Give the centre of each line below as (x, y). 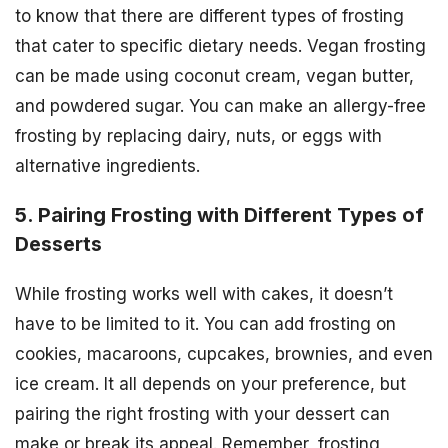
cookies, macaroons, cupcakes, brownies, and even (224, 354)
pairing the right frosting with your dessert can (202, 414)
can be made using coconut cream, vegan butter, (214, 76)
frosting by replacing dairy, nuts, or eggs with (198, 136)
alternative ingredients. (107, 166)
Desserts (58, 244)
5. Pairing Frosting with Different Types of (219, 215)
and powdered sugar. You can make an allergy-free (220, 106)
